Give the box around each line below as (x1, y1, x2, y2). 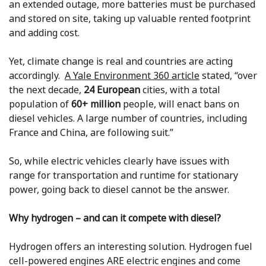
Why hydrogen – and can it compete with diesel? (9, 211, 221, 225)
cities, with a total (140, 83, 220, 97)
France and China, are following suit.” (9, 125, 176, 140)
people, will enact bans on (121, 97, 239, 111)
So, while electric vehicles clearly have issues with (9, 154, 229, 168)
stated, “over (199, 68, 257, 83)
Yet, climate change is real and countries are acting (9, 54, 233, 68)
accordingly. (9, 68, 65, 83)
